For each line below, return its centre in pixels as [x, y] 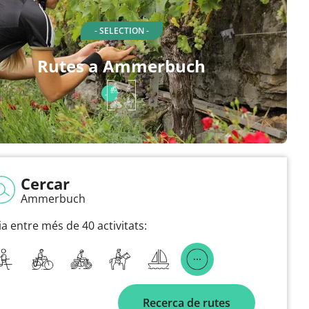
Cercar [45, 183]
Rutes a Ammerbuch [121, 66]
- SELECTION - [121, 31]
